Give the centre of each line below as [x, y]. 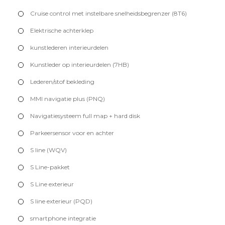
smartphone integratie [63, 218]
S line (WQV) [48, 150]
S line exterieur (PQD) [61, 201]
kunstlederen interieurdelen [69, 48]
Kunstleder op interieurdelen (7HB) [80, 65]
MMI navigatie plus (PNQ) [68, 99]
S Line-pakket [50, 167]
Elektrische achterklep [62, 31]
